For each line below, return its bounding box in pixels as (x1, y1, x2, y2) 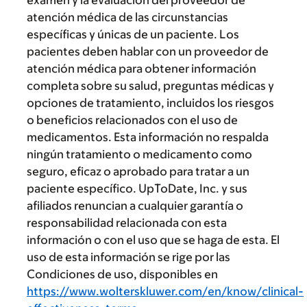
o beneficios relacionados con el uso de (27, 112, 238, 127)
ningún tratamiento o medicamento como (27, 147, 252, 161)
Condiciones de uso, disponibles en (27, 267, 218, 281)
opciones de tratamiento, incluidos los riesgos (27, 95, 274, 110)
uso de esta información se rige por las (27, 249, 230, 264)
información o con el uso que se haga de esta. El (27, 232, 280, 247)
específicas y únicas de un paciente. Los (27, 27, 239, 41)
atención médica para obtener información (27, 61, 256, 75)
